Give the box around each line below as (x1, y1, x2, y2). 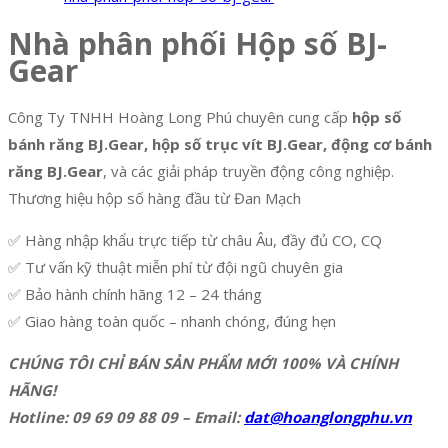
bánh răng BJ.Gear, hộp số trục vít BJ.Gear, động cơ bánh (8, 134, 432, 155)
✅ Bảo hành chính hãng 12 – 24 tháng (8, 284, 262, 305)
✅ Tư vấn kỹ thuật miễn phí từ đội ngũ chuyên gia (8, 257, 343, 278)
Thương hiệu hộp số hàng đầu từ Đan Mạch (8, 188, 301, 209)
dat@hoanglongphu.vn (244, 407, 412, 428)
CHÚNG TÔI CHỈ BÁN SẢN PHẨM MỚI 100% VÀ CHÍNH (8, 353, 398, 374)
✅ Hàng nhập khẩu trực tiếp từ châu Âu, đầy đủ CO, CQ (8, 230, 382, 251)
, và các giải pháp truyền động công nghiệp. (103, 161, 394, 182)
